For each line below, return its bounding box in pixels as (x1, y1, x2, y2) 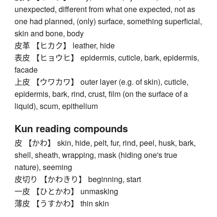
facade (15, 64, 38, 76)
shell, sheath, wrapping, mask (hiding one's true (15, 149, 177, 161)
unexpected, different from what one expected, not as (15, 3, 195, 15)
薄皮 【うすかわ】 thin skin (15, 198, 109, 209)
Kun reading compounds (15, 121, 128, 136)
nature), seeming (15, 161, 72, 173)
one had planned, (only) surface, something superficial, (15, 15, 202, 27)
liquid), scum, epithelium (15, 100, 98, 112)
